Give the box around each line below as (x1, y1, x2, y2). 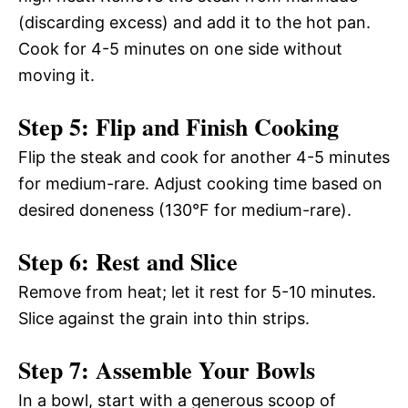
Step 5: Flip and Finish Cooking (18, 108, 339, 144)
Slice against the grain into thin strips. (18, 308, 310, 328)
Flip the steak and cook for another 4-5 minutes (18, 147, 390, 167)
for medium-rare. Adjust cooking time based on (18, 173, 382, 193)
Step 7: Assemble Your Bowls (18, 352, 315, 387)
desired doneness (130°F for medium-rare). (18, 199, 352, 219)
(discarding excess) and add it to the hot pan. (18, 12, 371, 32)
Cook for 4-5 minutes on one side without (18, 38, 342, 58)
